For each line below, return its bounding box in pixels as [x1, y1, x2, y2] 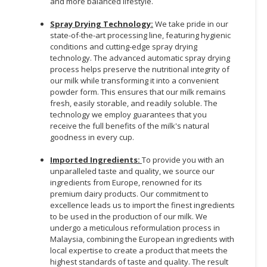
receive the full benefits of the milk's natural [50, 120, 209, 131]
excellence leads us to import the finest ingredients [50, 199, 235, 210]
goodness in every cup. [50, 131, 134, 142]
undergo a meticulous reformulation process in [50, 222, 220, 233]
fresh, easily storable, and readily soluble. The [50, 97, 218, 108]
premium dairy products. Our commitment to [50, 188, 209, 199]
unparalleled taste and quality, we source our [50, 165, 215, 176]
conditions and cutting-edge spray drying [50, 41, 197, 52]
